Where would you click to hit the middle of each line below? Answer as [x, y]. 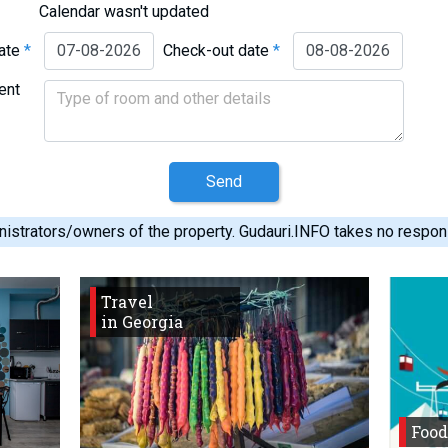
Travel [127, 301]
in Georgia [142, 321]
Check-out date [218, 50]
